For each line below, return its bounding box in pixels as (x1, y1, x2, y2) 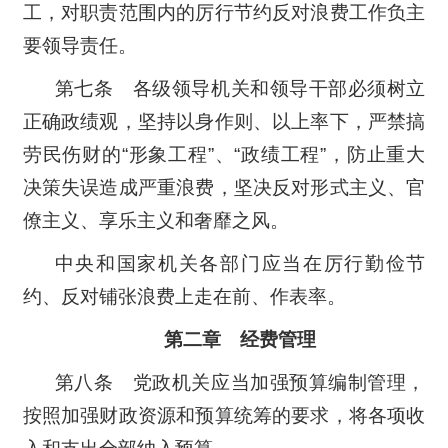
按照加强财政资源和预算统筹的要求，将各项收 (22, 404, 426, 426)
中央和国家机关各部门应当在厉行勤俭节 (54, 252, 426, 274)
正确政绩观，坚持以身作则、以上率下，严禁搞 (22, 110, 426, 132)
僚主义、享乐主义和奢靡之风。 (22, 209, 289, 231)
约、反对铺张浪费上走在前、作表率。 (22, 285, 346, 307)
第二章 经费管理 (164, 328, 316, 350)
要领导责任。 (22, 34, 137, 56)
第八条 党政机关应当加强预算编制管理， (54, 371, 426, 393)
